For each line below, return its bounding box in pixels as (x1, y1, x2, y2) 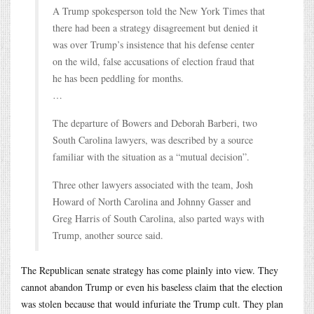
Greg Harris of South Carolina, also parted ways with (53, 211, 264, 225)
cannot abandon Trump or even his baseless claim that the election (21, 280, 282, 294)
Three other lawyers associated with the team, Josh (53, 177, 253, 191)
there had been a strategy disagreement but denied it (53, 20, 258, 34)
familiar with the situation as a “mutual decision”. (53, 149, 250, 163)
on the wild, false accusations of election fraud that (53, 54, 254, 68)
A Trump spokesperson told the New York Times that (53, 4, 265, 18)
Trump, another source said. (53, 228, 163, 242)
